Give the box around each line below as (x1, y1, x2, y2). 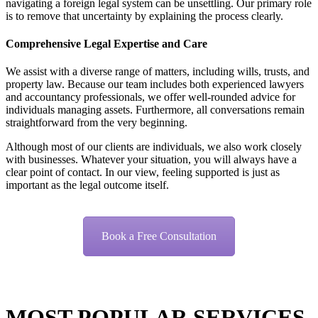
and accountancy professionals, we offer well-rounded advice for (6, 91, 295, 104)
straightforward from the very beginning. (6, 116, 187, 129)
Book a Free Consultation (102, 230, 216, 243)
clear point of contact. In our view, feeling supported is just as (6, 166, 280, 179)
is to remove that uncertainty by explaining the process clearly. (6, 9, 283, 22)
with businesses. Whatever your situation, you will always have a (6, 153, 297, 166)
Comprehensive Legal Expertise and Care (6, 37, 207, 50)
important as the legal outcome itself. (6, 179, 169, 192)
